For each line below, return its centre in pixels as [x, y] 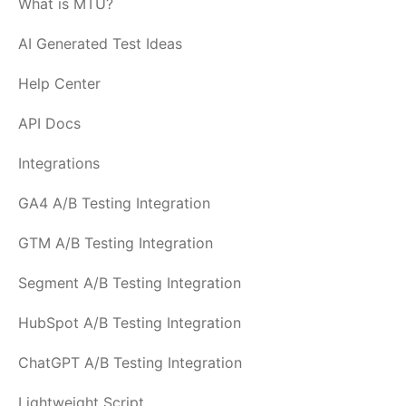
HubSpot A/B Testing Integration [130, 323]
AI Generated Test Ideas [100, 43]
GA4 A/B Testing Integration [114, 203]
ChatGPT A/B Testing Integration [130, 362]
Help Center [59, 83]
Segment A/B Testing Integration [130, 283]
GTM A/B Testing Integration [116, 243]
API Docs [49, 123]
